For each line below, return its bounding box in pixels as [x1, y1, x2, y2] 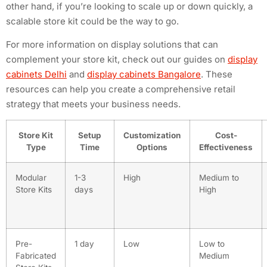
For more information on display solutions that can [6, 38, 218, 50]
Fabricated [15, 251, 56, 261]
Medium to [199, 173, 239, 183]
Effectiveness [199, 142, 253, 153]
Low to [199, 239, 225, 249]
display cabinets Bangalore [87, 68, 201, 80]
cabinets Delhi [6, 68, 67, 80]
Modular [15, 173, 46, 183]
